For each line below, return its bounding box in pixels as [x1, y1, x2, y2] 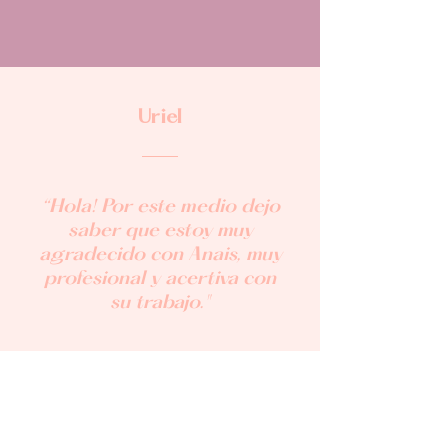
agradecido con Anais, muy [38, 245, 282, 265]
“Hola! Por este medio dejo [40, 197, 280, 217]
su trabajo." [110, 293, 210, 313]
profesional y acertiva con [44, 269, 276, 289]
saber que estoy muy [67, 221, 253, 241]
